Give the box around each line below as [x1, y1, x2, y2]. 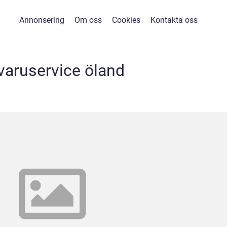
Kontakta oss [150, 15, 198, 25]
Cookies [112, 15, 140, 25]
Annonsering [19, 15, 64, 25]
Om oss [74, 15, 102, 25]
